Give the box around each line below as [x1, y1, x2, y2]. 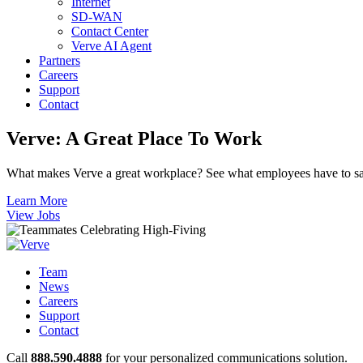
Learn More [6, 193, 67, 207]
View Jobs [6, 207, 60, 222]
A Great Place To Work [66, 127, 262, 149]
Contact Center [71, 24, 148, 38]
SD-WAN [71, 10, 122, 23]
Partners [39, 53, 80, 67]
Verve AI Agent [71, 39, 152, 53]
